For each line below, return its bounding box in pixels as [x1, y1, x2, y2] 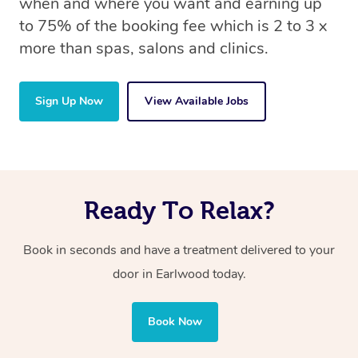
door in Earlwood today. [112, 265, 246, 284]
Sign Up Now [35, 93, 103, 109]
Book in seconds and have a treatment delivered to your [23, 241, 335, 260]
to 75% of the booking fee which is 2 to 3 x [19, 15, 327, 38]
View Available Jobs [145, 93, 249, 109]
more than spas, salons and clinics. [19, 38, 268, 60]
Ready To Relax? [83, 197, 275, 225]
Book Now [148, 314, 202, 330]
